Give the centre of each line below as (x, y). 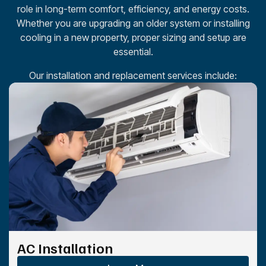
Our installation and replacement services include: (133, 75)
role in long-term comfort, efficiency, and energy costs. (133, 9)
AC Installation (65, 247)
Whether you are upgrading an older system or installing (133, 23)
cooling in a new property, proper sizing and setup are (133, 37)
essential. (133, 51)
